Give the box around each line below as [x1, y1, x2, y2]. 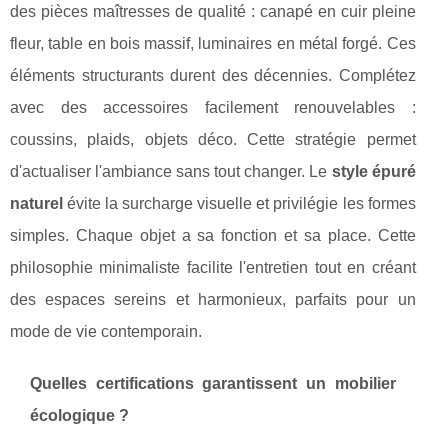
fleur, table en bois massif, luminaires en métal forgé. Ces [10, 35, 416, 53]
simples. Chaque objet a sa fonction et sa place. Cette [10, 227, 416, 245]
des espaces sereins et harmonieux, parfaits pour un [10, 291, 416, 309]
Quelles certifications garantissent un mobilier [30, 375, 396, 393]
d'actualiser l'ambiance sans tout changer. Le [10, 163, 332, 181]
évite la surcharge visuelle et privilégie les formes [63, 195, 416, 213]
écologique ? [30, 407, 129, 425]
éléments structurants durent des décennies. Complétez [10, 67, 416, 85]
